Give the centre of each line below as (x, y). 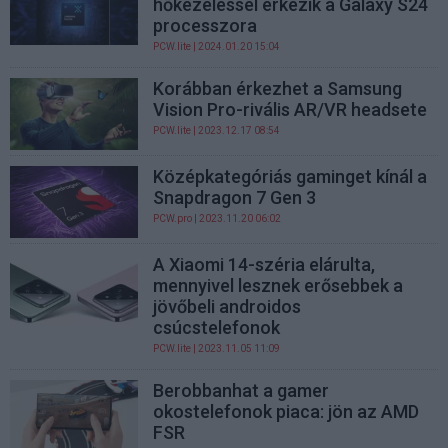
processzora (205, 25)
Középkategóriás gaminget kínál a (290, 176)
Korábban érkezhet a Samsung (278, 88)
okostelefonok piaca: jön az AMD (286, 412)
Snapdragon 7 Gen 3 (235, 197)
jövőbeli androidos (227, 307)
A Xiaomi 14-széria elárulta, (264, 265)
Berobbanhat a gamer (241, 391)
